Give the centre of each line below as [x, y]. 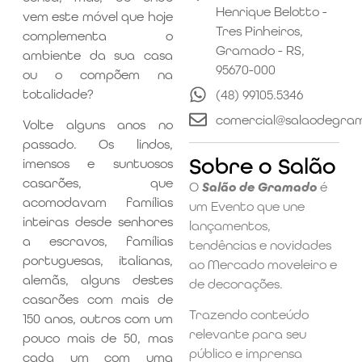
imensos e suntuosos [97, 164]
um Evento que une [247, 206]
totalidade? [58, 94]
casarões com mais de [97, 300]
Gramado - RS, [260, 50]
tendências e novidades [260, 245]
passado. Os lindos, [97, 145]
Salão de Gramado [259, 187]
